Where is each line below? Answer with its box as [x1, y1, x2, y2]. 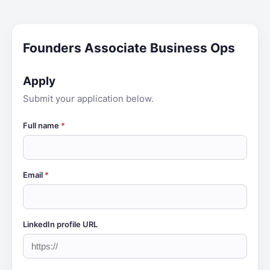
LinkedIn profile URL [23, 219, 98, 229]
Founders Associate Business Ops [23, 40, 235, 55]
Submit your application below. [23, 93, 154, 104]
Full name [23, 121, 61, 130]
